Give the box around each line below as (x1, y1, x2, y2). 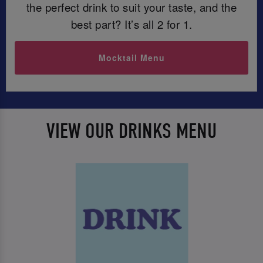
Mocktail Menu (98, 52, 165, 64)
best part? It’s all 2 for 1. (70, 16, 193, 32)
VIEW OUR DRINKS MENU (46, 119, 217, 144)
